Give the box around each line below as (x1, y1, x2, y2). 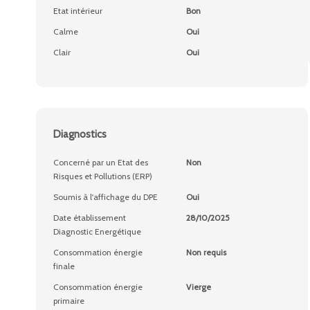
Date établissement (53, 212, 126, 223)
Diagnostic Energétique (53, 226, 141, 237)
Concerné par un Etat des (53, 157, 148, 167)
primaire (53, 295, 84, 306)
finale (53, 261, 75, 271)
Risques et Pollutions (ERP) (53, 171, 152, 181)
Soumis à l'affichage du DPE (53, 192, 158, 202)
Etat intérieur (53, 6, 102, 16)
